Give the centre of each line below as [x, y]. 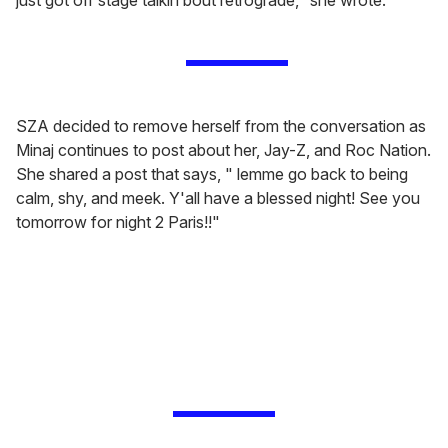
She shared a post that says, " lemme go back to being [212, 173]
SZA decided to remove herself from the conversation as [221, 125]
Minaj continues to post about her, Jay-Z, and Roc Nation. [223, 149]
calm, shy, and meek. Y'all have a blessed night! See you [218, 197]
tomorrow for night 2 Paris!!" [118, 221]
